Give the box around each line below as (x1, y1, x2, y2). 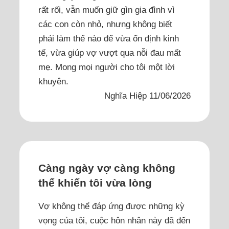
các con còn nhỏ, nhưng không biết (38, 18, 173, 29)
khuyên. (38, 76, 69, 86)
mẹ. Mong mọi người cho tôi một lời (38, 61, 175, 72)
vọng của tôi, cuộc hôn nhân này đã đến (38, 215, 191, 226)
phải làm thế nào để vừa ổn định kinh (38, 33, 179, 43)
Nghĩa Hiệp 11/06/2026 (104, 90, 191, 101)
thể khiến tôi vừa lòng (38, 176, 152, 189)
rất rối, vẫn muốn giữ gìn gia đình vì (38, 4, 175, 15)
